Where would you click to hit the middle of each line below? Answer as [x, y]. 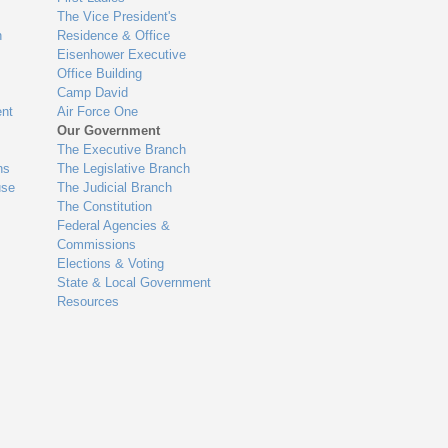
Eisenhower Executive [122, 54]
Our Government [109, 130]
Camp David [93, 92]
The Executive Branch [122, 149]
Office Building [100, 73]
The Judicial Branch [115, 187]
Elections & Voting [111, 263]
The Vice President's [117, 16]
